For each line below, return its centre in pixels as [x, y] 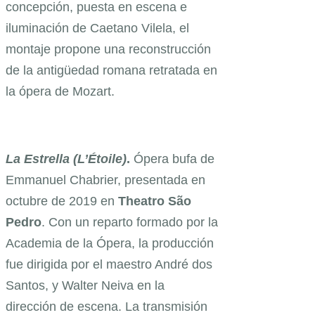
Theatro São [155, 201]
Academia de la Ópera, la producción [110, 244]
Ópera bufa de [172, 159]
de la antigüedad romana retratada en [111, 71]
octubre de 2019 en [62, 201]
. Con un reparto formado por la [130, 223]
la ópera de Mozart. [60, 92]
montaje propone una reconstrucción [108, 50]
